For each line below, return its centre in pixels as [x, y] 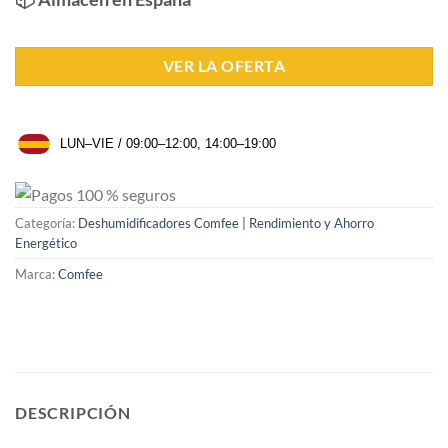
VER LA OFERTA [224, 65]
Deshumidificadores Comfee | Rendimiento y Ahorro [226, 223]
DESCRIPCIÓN [73, 413]
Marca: [36, 274]
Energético [46, 243]
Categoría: [46, 223]
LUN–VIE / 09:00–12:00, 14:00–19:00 [168, 144]
